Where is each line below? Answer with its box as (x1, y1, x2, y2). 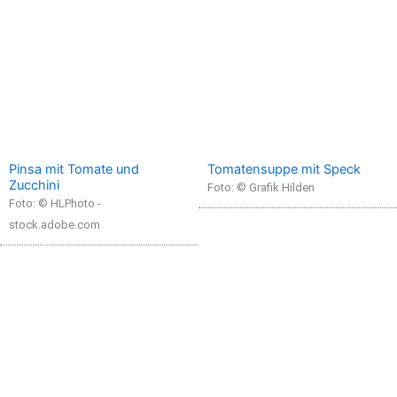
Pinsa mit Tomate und (9, 160, 139, 177)
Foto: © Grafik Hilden (207, 180, 315, 194)
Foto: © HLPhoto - (9, 196, 101, 210)
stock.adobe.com (9, 217, 100, 231)
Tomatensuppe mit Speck (207, 160, 361, 177)
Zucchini (9, 176, 59, 193)
